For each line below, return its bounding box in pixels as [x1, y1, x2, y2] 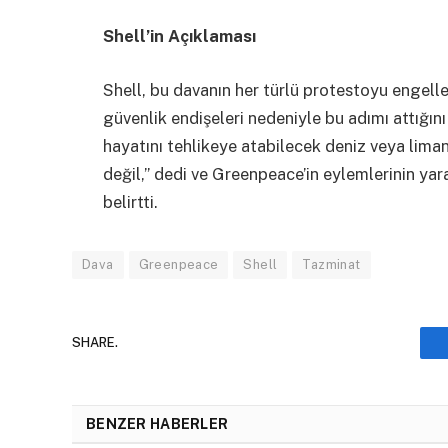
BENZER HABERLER [86, 415, 229, 432]
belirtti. [103, 191, 158, 212]
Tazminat [302, 256, 361, 272]
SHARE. [72, 335, 118, 351]
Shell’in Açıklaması [103, 26, 256, 47]
